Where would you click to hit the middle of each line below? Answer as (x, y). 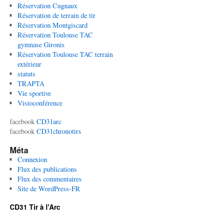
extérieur (29, 64)
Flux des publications (47, 169)
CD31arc (49, 121)
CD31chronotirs (59, 131)
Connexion (32, 159)
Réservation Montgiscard (52, 25)
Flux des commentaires (49, 179)
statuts (26, 74)
